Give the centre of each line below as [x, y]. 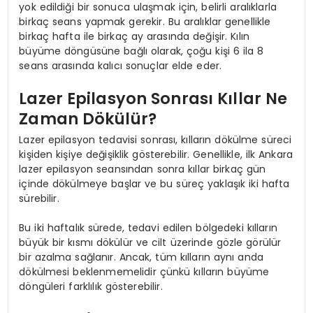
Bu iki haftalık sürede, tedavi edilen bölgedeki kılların [148, 227]
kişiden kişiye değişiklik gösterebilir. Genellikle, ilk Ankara [156, 154]
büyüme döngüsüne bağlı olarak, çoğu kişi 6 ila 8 [141, 51]
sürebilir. [39, 198]
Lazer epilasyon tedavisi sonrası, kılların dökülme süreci [155, 139]
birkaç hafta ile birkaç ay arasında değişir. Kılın [134, 36]
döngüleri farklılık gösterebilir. [91, 286]
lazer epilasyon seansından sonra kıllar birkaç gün [143, 169]
